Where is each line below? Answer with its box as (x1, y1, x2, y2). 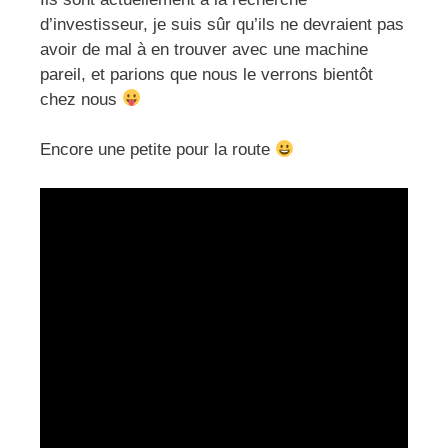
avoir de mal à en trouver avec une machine (40, 39, 368, 59)
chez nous (40, 89, 122, 109)
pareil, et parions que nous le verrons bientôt (40, 64, 373, 84)
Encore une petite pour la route (40, 140, 275, 160)
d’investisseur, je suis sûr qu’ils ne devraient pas (40, 14, 404, 34)
